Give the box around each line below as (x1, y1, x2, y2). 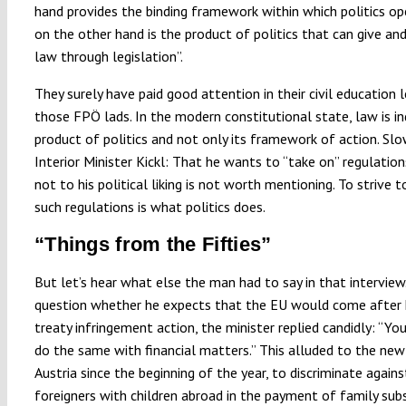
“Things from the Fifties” (34, 232, 272, 256)
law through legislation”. (34, 46, 183, 65)
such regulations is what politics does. (34, 197, 266, 216)
